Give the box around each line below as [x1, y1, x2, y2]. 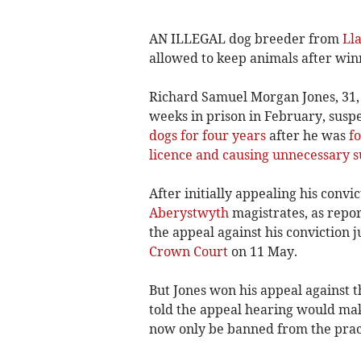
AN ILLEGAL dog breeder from [148, 30, 342, 47]
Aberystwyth [148, 204, 229, 221]
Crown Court [148, 243, 228, 259]
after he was [265, 127, 349, 143]
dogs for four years [148, 127, 266, 143]
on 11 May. [227, 243, 297, 259]
